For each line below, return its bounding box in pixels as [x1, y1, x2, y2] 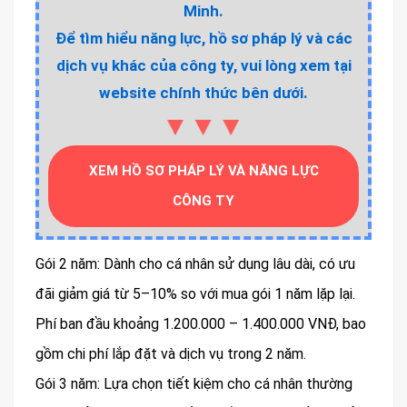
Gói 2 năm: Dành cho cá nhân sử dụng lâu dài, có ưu [35, 255, 355, 273]
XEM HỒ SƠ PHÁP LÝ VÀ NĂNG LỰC [88, 163, 319, 180]
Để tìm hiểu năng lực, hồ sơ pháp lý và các [55, 29, 352, 48]
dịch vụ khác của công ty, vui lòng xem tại [55, 56, 352, 75]
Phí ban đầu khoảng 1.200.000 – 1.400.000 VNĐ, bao [35, 315, 366, 333]
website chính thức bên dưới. [99, 84, 308, 103]
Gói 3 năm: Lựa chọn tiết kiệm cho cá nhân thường [35, 375, 352, 393]
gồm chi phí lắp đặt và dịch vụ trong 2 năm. [35, 345, 306, 363]
